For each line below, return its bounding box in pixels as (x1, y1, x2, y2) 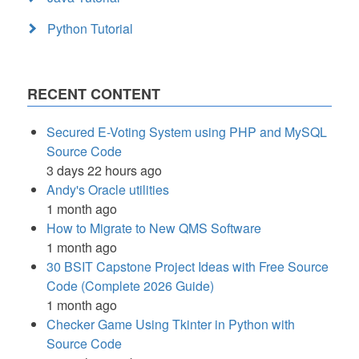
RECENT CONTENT (27, 83, 160, 104)
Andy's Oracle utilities (46, 180, 169, 199)
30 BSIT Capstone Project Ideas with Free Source (46, 257, 329, 276)
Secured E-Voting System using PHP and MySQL (46, 123, 327, 141)
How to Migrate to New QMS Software (46, 219, 261, 237)
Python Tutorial (47, 19, 133, 38)
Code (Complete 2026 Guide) (46, 276, 214, 295)
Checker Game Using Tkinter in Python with (46, 315, 295, 333)
